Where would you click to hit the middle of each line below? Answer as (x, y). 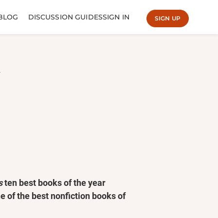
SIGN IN (116, 17)
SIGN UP (168, 18)
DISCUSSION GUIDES (65, 17)
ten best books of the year (54, 183)
